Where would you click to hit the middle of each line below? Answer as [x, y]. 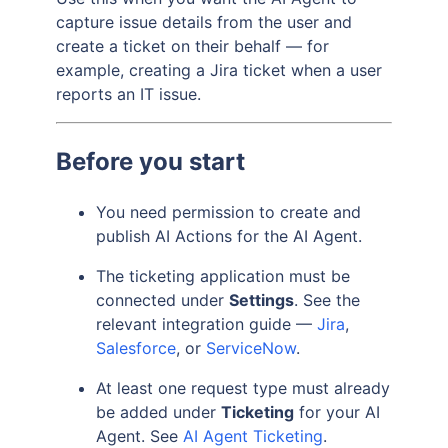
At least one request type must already [243, 387]
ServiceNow [251, 347]
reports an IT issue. [128, 94]
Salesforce [136, 347]
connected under [162, 299]
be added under [158, 411]
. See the [327, 299]
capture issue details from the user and [204, 22]
